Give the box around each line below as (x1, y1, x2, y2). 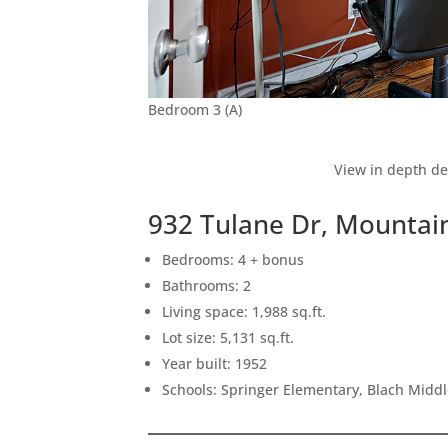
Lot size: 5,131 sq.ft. (162, 327, 295, 347)
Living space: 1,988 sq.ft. (162, 301, 327, 321)
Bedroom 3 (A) (148, 99, 243, 119)
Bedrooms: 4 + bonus (162, 249, 305, 269)
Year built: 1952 (162, 353, 268, 373)
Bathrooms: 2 (162, 275, 252, 295)
